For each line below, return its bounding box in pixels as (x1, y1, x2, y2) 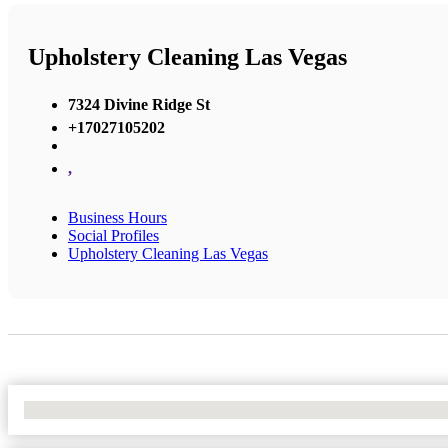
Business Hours (68, 208, 167, 226)
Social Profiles (68, 226, 159, 244)
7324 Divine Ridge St (68, 95, 210, 113)
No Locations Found (24, 400, 155, 418)
